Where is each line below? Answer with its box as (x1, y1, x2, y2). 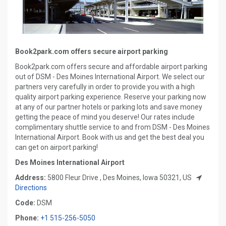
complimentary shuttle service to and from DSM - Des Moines (15, 123, 210, 131)
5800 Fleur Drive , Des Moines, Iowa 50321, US (47, 174, 192, 182)
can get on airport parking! (15, 143, 98, 151)
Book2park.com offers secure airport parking (15, 47, 168, 55)
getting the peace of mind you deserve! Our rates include (15, 113, 195, 121)
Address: (15, 174, 46, 182)
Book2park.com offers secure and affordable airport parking (15, 63, 207, 71)
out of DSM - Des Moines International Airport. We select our (15, 73, 205, 81)
